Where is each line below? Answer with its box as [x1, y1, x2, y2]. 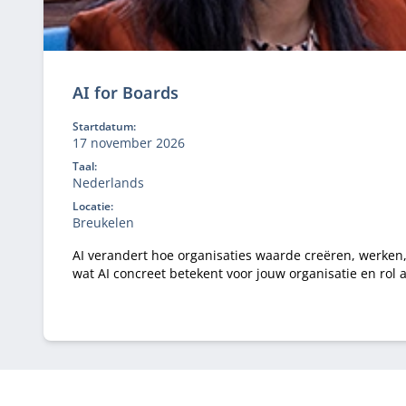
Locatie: [72, 198, 113, 214]
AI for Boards [72, 82, 179, 103]
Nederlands [72, 174, 144, 191]
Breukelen [72, 214, 134, 231]
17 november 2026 [72, 134, 185, 151]
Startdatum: [72, 119, 136, 134]
